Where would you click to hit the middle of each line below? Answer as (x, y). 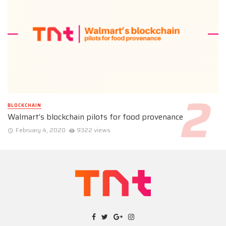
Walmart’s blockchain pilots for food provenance (95, 117)
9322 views (94, 130)
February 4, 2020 (40, 130)
